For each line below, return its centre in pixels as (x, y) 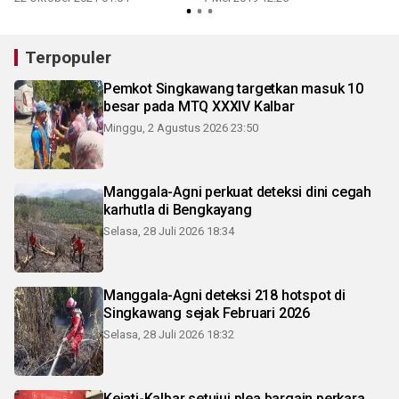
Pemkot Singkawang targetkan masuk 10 (233, 88)
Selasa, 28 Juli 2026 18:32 (169, 334)
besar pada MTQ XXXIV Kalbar (199, 106)
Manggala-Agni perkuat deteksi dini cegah (237, 191)
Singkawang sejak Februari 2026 (207, 313)
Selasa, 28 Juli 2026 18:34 (169, 231)
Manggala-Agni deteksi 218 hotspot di (224, 295)
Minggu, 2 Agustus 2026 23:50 (181, 127)
